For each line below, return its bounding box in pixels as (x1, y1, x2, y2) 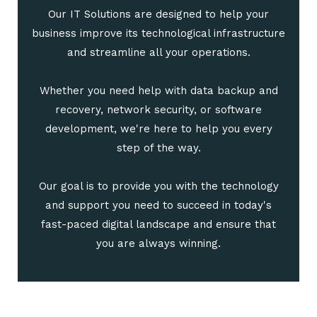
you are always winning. (96, 237, 221, 250)
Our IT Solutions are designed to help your (48, 8, 269, 21)
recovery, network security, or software (55, 103, 262, 117)
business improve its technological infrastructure (32, 27, 285, 40)
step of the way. (116, 142, 201, 155)
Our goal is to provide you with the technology (38, 180, 279, 193)
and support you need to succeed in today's (45, 199, 272, 212)
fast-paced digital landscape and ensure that (41, 218, 276, 231)
